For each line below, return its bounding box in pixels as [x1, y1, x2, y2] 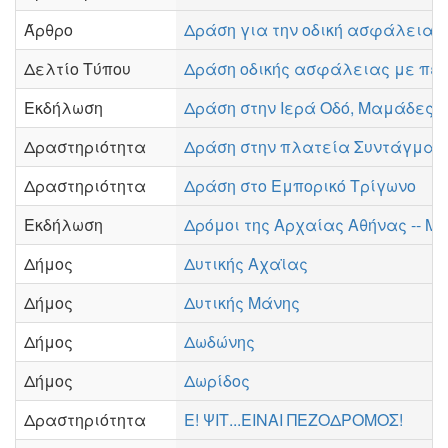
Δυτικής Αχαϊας [184, 252, 308, 275]
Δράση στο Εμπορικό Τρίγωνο [184, 174, 416, 197]
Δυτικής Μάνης [184, 291, 300, 314]
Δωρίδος [184, 369, 250, 392]
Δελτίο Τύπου [24, 57, 131, 80]
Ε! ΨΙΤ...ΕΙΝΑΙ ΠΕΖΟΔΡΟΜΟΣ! [184, 408, 403, 431]
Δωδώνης [184, 330, 255, 353]
